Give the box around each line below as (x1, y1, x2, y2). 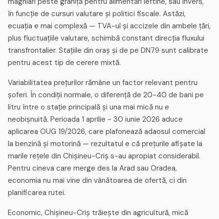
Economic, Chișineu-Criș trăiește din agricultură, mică (8, 208, 188, 218)
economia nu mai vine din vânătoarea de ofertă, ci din (8, 175, 187, 185)
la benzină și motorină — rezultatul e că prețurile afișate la (8, 139, 202, 149)
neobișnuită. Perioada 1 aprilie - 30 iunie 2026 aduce (8, 114, 183, 124)
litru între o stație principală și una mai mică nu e (8, 102, 169, 112)
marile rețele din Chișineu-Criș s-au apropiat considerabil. (8, 151, 200, 161)
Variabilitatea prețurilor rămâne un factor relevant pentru (8, 78, 197, 88)
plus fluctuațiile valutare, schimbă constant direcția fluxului (8, 33, 204, 43)
